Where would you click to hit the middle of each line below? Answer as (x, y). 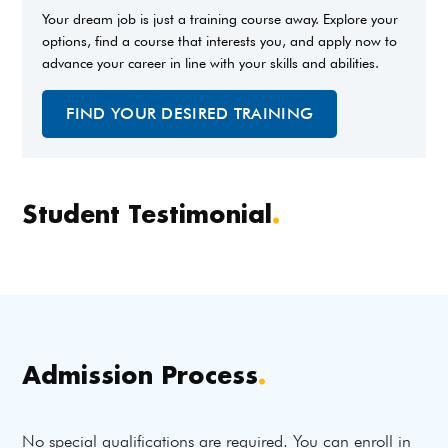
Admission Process (140, 374)
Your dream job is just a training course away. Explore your (220, 19)
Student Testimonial (147, 213)
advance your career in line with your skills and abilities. (211, 63)
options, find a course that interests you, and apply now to (220, 41)
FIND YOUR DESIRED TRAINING (190, 113)
